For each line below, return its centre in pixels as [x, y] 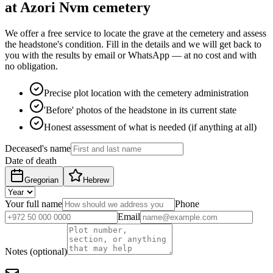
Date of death [31, 160]
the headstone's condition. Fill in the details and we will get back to [133, 44]
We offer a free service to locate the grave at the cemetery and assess [136, 33]
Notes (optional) [36, 251]
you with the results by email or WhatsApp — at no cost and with [131, 55]
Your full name [34, 204]
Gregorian [41, 180]
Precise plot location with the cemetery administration [146, 93]
